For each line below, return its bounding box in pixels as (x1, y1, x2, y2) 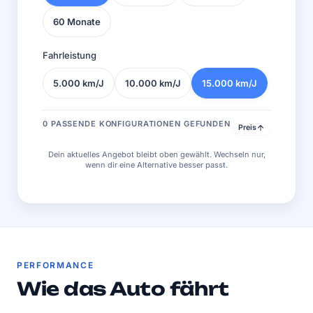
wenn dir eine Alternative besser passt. (85, 160, 228, 170)
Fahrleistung (43, 50, 96, 61)
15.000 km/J (202, 77, 257, 89)
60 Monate (53, 15, 101, 27)
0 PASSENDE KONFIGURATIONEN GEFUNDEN (43, 119, 231, 129)
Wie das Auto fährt (17, 277, 229, 300)
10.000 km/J (125, 77, 181, 89)
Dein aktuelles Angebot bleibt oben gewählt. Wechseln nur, (48, 150, 265, 159)
